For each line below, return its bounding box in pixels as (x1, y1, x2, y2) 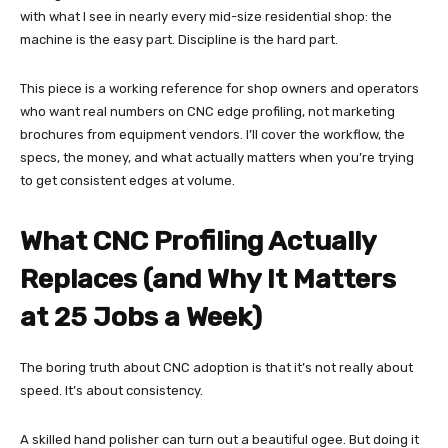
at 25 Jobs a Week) (20, 301, 262, 334)
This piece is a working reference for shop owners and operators (20, 81, 419, 97)
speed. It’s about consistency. (20, 383, 203, 399)
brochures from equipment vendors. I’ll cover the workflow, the (20, 127, 405, 143)
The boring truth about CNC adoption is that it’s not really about (20, 360, 413, 376)
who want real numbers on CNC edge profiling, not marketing (20, 104, 395, 120)
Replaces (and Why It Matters (20, 263, 396, 296)
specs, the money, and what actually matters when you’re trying (20, 150, 414, 166)
